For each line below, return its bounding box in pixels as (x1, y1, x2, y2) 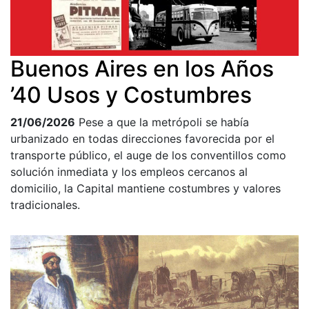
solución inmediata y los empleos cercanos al (10, 164, 248, 179)
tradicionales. (10, 197, 80, 212)
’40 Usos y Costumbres (10, 81, 252, 108)
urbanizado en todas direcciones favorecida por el (10, 131, 275, 146)
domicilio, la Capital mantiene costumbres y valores (10, 181, 281, 195)
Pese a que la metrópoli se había (79, 114, 249, 129)
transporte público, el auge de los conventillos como (10, 148, 286, 162)
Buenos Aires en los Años (10, 54, 274, 82)
